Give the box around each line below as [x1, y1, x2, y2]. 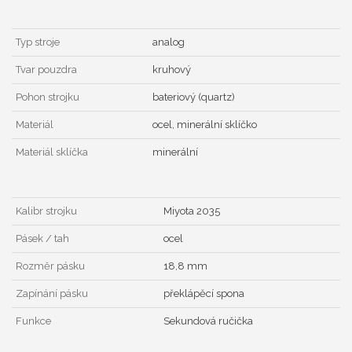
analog [152, 36, 185, 49]
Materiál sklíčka [16, 146, 88, 159]
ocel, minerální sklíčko [152, 119, 257, 131]
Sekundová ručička [163, 315, 253, 328]
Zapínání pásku [16, 288, 88, 300]
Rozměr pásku [16, 260, 85, 273]
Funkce [16, 315, 51, 328]
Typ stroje [16, 36, 60, 49]
